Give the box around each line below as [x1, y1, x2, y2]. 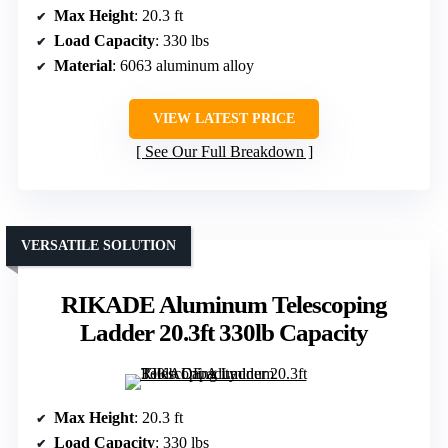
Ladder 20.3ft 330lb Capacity [80, 318, 368, 346]
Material [54, 56, 112, 74]
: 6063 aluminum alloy [112, 56, 254, 74]
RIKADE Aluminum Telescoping [61, 290, 387, 318]
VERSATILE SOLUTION [21, 237, 176, 253]
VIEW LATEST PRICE [153, 110, 295, 126]
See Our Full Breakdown [144, 142, 304, 160]
